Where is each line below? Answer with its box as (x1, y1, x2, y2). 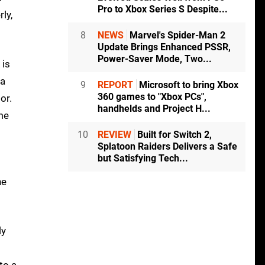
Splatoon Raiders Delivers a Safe (98, 141, 237, 153)
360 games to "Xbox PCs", (98, 91, 206, 103)
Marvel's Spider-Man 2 (127, 30, 225, 41)
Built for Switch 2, (135, 129, 212, 141)
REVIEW (98, 129, 131, 141)
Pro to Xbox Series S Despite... (98, 4, 228, 15)
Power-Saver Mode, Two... (98, 53, 212, 65)
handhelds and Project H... (98, 103, 211, 115)
